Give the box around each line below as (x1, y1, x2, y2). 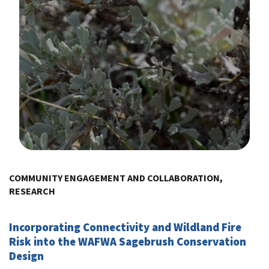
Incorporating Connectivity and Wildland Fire (9, 219, 241, 234)
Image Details (25, 154, 74, 165)
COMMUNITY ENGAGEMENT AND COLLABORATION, (9, 171, 223, 184)
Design (9, 248, 44, 263)
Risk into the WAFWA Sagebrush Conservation (9, 234, 246, 249)
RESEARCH (9, 184, 55, 197)
